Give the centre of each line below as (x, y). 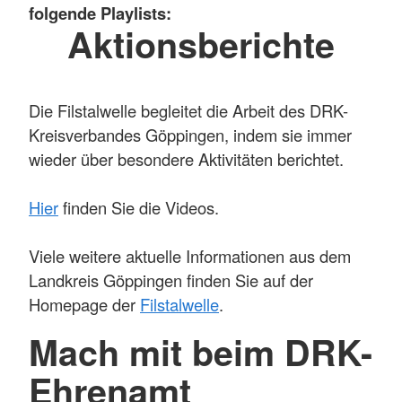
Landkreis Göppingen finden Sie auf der (171, 280)
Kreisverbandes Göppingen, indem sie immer (190, 135)
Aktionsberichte (201, 44)
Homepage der (84, 305)
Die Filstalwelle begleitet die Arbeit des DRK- (188, 111)
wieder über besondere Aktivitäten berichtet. (186, 159)
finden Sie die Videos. (139, 208)
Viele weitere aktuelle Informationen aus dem (190, 256)
